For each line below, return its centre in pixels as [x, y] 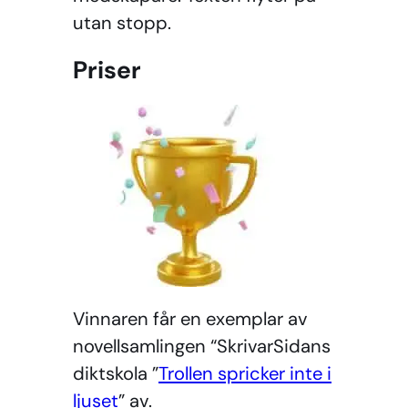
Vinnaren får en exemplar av [190, 319]
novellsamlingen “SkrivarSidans [202, 347]
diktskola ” [116, 374]
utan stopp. [122, 22]
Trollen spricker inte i [245, 374]
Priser [107, 71]
